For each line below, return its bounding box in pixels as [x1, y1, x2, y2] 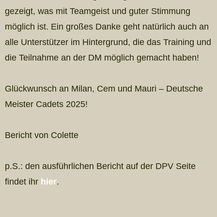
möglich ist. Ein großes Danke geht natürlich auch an [5, 22, 209, 31]
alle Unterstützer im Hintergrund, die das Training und [5, 37, 211, 47]
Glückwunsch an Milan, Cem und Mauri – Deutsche [5, 84, 203, 93]
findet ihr [5, 177, 41, 186]
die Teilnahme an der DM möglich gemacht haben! [5, 53, 199, 62]
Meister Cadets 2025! [5, 99, 88, 109]
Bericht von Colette [5, 130, 78, 140]
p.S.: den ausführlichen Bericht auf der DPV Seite [5, 161, 196, 171]
